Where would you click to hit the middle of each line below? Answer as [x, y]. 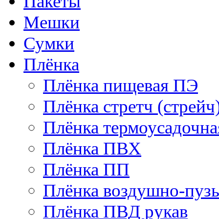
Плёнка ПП [86, 169]
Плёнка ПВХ [92, 148]
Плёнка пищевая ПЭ [120, 85]
